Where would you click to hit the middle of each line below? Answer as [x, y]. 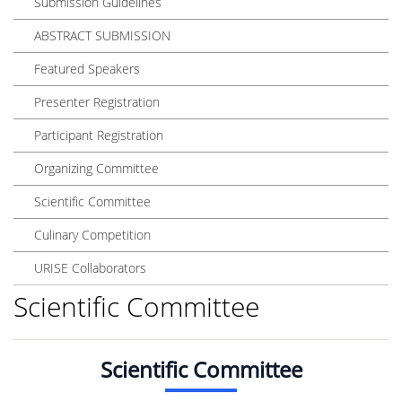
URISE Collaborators [90, 267]
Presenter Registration [97, 101]
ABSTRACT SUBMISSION [102, 35]
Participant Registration [99, 135]
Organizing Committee [96, 168]
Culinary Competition [92, 234]
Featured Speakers [87, 68]
